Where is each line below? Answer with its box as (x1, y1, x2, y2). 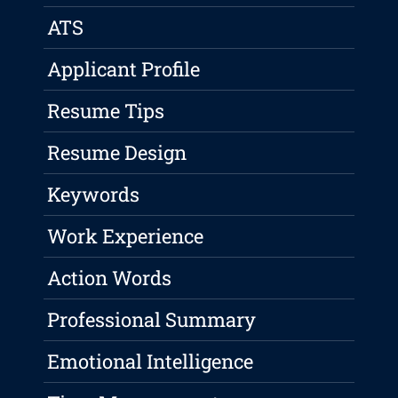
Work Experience (47, 223, 204, 250)
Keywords (47, 181, 140, 208)
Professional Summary (47, 306, 257, 333)
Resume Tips (47, 98, 165, 124)
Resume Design (47, 139, 187, 166)
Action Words (47, 265, 172, 291)
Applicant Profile (47, 56, 201, 83)
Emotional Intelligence (47, 348, 254, 375)
